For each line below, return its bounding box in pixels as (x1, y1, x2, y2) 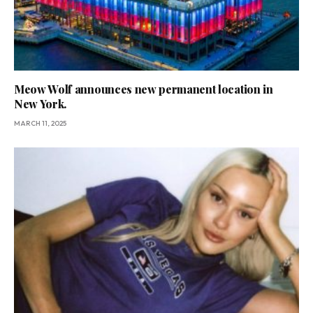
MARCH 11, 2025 (14, 119, 66, 129)
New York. (14, 96, 67, 112)
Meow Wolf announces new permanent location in (14, 82, 273, 97)
